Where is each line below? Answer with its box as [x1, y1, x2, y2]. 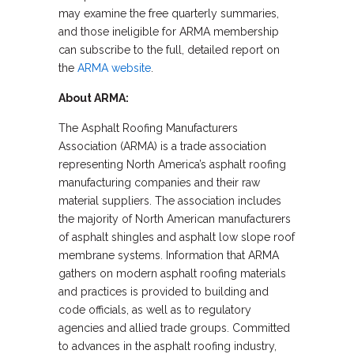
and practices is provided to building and [58, 285, 269, 298]
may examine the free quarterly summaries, [58, 7, 279, 20]
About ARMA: [58, 92, 129, 104]
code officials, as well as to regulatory [58, 303, 251, 316]
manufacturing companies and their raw [58, 176, 260, 189]
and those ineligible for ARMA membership [58, 25, 279, 38]
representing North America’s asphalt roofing [58, 158, 286, 171]
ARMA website [77, 62, 151, 74]
